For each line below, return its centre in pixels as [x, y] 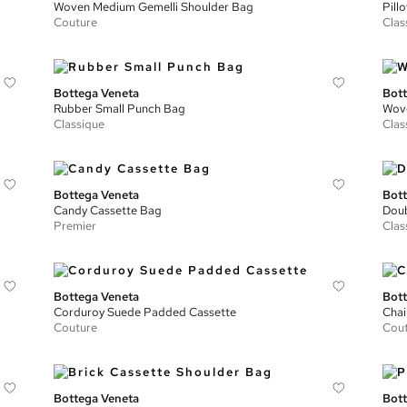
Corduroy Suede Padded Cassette [145, 312]
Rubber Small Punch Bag [120, 109]
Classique [79, 124]
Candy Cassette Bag [108, 210]
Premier [75, 226]
